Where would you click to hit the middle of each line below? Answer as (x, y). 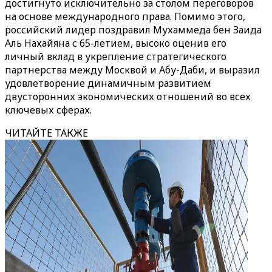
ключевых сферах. (48, 110)
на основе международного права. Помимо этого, (125, 16)
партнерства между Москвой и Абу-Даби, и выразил (132, 70)
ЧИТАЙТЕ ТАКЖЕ (46, 133)
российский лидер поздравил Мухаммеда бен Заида (133, 30)
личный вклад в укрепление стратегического (116, 56)
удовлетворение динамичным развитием (108, 83)
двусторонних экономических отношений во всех (128, 97)
